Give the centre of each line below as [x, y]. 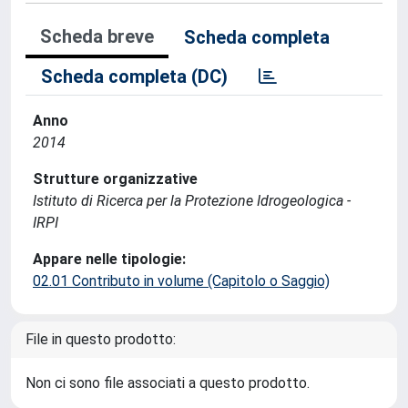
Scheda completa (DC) [134, 76]
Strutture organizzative [115, 179]
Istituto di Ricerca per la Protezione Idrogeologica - [192, 201]
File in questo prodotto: [101, 339]
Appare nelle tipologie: [109, 259]
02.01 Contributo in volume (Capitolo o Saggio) [181, 281]
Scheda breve [97, 36]
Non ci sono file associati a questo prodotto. [168, 383]
